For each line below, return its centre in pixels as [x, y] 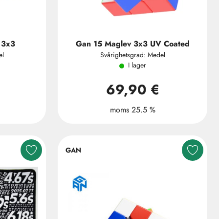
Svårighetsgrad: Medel [132, 55]
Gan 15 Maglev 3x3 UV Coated [132, 44]
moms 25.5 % [132, 110]
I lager [137, 65]
